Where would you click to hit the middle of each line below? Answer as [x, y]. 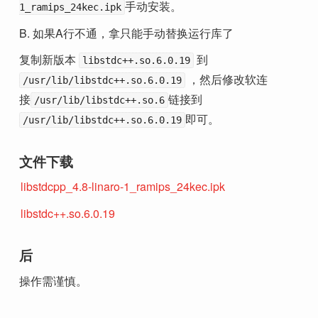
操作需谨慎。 [53, 280]
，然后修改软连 [226, 79]
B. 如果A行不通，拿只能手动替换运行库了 [126, 33]
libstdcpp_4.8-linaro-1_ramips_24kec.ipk [123, 187]
